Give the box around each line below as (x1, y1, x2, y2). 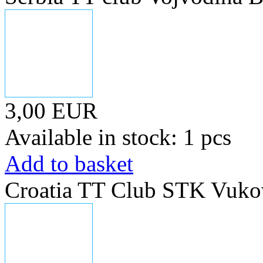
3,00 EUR (5, 98, 97, 123)
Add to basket (5, 151, 133, 176)
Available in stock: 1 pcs (5, 124, 231, 150)
